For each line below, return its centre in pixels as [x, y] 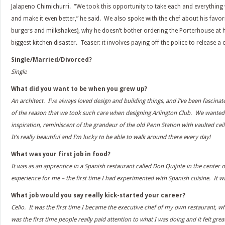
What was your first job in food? [61, 154]
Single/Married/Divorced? [51, 60]
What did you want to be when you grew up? [79, 89]
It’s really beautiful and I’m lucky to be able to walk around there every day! [111, 137]
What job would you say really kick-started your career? [98, 195]
